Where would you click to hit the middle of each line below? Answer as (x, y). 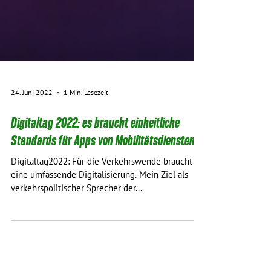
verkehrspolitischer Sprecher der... (77, 243)
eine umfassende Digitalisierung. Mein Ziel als (100, 229)
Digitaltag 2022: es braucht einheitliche (95, 177)
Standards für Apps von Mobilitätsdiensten (103, 194)
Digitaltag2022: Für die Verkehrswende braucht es (107, 216)
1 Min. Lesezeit (86, 147)
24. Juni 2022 (32, 147)
